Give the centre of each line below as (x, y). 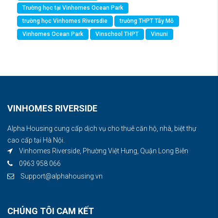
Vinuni (159, 34)
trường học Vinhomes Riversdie (65, 21)
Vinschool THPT (117, 34)
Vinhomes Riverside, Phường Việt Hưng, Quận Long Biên (103, 151)
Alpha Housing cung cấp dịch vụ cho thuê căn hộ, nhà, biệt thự (102, 129)
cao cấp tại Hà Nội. (36, 140)
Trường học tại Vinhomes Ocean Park (73, 8)
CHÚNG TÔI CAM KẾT (51, 211)
